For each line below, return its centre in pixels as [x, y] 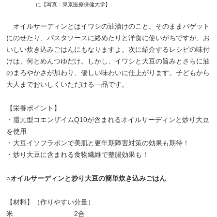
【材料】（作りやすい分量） [51, 202]
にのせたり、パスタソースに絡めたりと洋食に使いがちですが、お [108, 38]
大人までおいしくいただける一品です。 [68, 84]
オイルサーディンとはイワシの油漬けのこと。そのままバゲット [108, 26]
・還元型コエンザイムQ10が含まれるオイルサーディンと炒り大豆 [108, 120]
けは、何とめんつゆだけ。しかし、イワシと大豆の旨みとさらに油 [108, 61]
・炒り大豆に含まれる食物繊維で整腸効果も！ [78, 155]
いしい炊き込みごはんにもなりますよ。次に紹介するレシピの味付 [108, 49]
